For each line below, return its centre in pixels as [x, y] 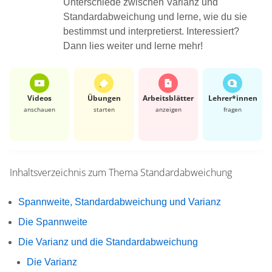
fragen [233, 109]
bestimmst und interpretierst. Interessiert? [151, 31]
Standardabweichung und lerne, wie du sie [155, 16]
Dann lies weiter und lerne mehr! [133, 46]
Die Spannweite [53, 222]
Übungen [104, 98]
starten [104, 109]
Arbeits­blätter [168, 98]
